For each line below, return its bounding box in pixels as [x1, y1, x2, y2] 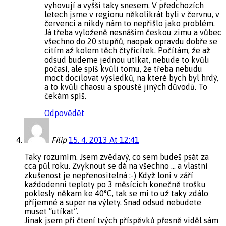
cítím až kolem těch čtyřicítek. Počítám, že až [44, 45, 210, 55]
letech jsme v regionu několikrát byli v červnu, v [44, 9, 219, 19]
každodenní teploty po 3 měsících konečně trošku [24, 179, 206, 189]
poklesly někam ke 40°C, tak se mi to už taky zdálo [24, 188, 208, 198]
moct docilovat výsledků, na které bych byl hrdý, [44, 73, 218, 82]
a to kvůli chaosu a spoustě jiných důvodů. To [44, 82, 207, 91]
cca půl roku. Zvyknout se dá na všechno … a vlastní [24, 161, 208, 171]
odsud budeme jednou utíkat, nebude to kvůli [44, 54, 209, 64]
